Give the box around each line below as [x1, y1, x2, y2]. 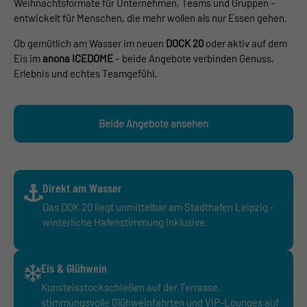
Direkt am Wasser [42, 180, 122, 196]
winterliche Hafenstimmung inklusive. [42, 216, 208, 229]
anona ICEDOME [42, 52, 113, 65]
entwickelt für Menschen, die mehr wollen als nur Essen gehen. [14, 12, 287, 25]
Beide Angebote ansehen [99, 117, 208, 130]
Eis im [14, 52, 42, 65]
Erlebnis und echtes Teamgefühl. [14, 67, 157, 80]
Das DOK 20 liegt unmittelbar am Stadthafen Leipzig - [42, 201, 274, 214]
